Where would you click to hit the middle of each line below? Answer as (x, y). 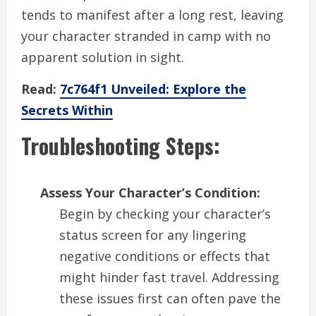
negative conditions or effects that (165, 256)
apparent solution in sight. (103, 57)
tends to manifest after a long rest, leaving (152, 15)
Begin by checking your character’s (165, 214)
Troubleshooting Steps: (121, 146)
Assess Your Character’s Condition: (150, 193)
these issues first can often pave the (170, 299)
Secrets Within (67, 110)
